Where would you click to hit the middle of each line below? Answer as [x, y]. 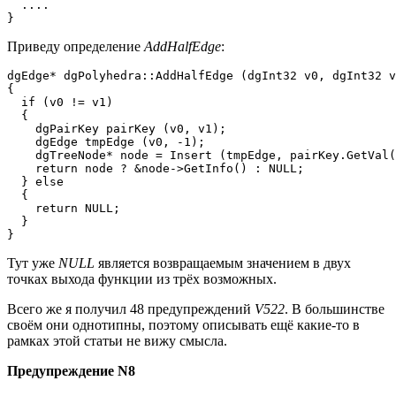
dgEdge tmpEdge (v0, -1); [106, 142]
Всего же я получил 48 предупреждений [131, 309]
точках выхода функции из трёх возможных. [142, 279]
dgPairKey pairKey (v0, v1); [117, 129]
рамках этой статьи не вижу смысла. [117, 341]
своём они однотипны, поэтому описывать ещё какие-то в [183, 325]
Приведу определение [76, 47]
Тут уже [33, 263]
